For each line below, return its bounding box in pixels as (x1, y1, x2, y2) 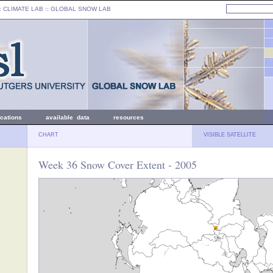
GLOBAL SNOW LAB (51, 5, 111, 12)
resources (113, 114, 144, 121)
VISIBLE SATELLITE (204, 132, 256, 138)
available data (46, 114, 90, 121)
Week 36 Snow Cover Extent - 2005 (38, 157, 197, 172)
